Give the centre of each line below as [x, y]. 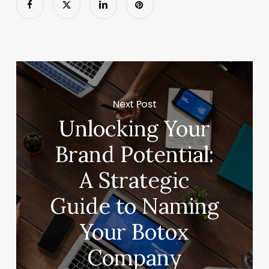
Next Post [135, 104]
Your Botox [135, 232]
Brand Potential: [135, 155]
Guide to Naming [135, 206]
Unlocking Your [135, 129]
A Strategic [135, 180]
